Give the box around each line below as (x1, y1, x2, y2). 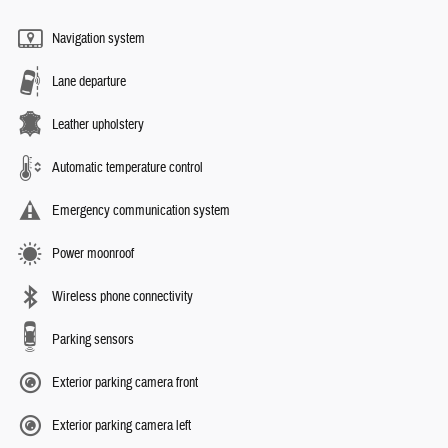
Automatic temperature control (52, 159, 203, 178)
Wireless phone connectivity (52, 288, 193, 307)
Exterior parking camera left (52, 417, 191, 436)
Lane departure (52, 73, 126, 92)
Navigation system (52, 30, 145, 49)
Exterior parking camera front (52, 374, 198, 393)
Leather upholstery (52, 116, 144, 135)
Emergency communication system (52, 202, 230, 221)
